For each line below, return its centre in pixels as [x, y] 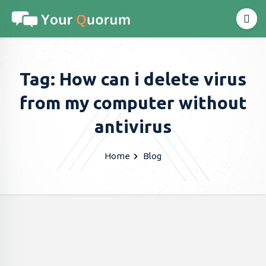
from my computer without [133, 103]
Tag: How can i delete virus [133, 79]
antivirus [133, 126]
